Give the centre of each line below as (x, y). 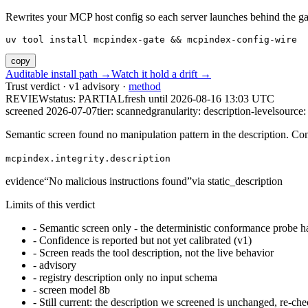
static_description (245, 181)
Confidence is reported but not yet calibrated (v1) (145, 241)
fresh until (147, 99)
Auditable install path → (58, 74)
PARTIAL (101, 99)
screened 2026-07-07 (51, 111)
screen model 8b (75, 290)
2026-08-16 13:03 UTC (222, 99)
